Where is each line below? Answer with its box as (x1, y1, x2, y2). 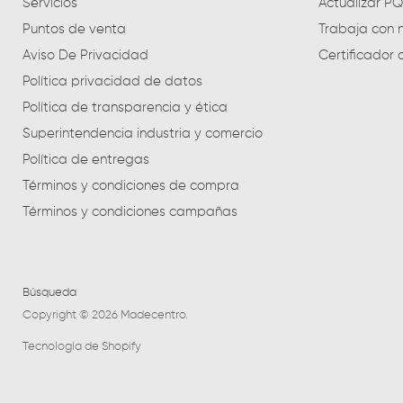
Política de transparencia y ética (22, 101, 228, 115)
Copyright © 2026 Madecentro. (22, 309, 188, 322)
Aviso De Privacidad (22, 49, 148, 63)
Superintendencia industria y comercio (22, 127, 263, 141)
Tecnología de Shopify (22, 341, 141, 354)
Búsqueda (22, 287, 76, 300)
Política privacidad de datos (22, 75, 202, 89)
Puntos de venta (22, 22, 126, 37)
